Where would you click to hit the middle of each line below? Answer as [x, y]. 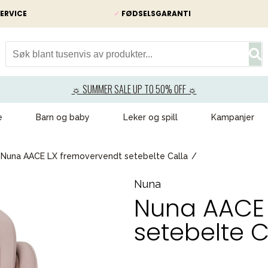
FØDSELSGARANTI [155, 13]
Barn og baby [63, 117]
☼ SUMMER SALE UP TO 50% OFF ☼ [134, 89]
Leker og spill [150, 117]
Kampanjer [233, 117]
